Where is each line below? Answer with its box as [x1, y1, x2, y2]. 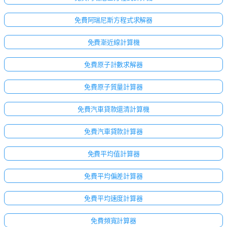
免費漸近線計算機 [87, 37, 140, 46]
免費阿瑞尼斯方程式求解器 [74, 15, 153, 24]
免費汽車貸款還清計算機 [78, 104, 149, 113]
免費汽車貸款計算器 [84, 127, 143, 135]
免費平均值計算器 [87, 149, 140, 158]
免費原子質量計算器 [84, 82, 143, 91]
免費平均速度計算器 [84, 194, 143, 202]
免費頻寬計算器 [91, 216, 136, 224]
